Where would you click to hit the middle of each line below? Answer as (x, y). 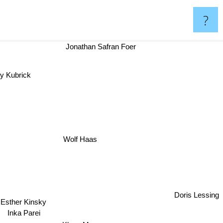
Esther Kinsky (24, 202)
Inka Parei (24, 214)
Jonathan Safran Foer (104, 47)
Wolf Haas (82, 141)
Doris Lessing (197, 192)
